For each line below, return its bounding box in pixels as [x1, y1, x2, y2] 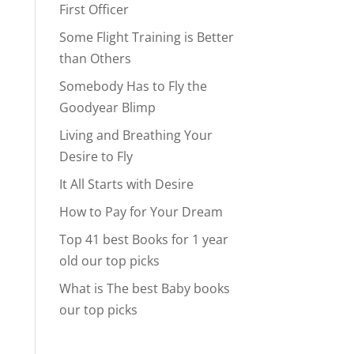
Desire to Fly [58, 148, 133, 165]
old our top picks [58, 252, 160, 269]
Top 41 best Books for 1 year [58, 231, 228, 248]
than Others [58, 50, 131, 67]
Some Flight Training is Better [58, 28, 234, 46]
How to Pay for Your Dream [58, 203, 223, 220]
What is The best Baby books [58, 280, 230, 297]
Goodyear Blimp [58, 99, 156, 116]
